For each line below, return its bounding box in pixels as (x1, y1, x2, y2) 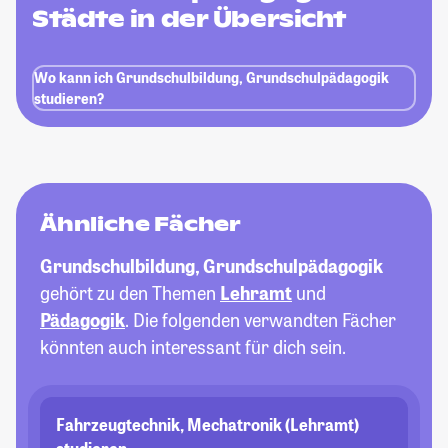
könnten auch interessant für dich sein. (40, 335, 346, 360)
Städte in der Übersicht (32, 5, 346, 34)
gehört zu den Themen (40, 281, 220, 306)
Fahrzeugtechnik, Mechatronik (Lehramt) (56, 414, 359, 436)
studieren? (34, 89, 104, 109)
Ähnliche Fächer (40, 211, 241, 238)
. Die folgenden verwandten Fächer (125, 308, 396, 333)
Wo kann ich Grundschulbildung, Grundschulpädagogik (34, 68, 389, 88)
